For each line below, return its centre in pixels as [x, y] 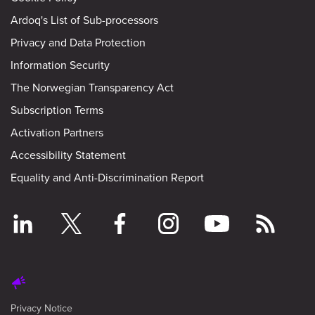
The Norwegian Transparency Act [92, 88]
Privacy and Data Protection [78, 43]
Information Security [60, 65]
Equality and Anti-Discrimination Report [107, 178]
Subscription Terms [57, 110]
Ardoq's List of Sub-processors [84, 20]
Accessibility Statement [68, 155]
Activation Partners [57, 133]
